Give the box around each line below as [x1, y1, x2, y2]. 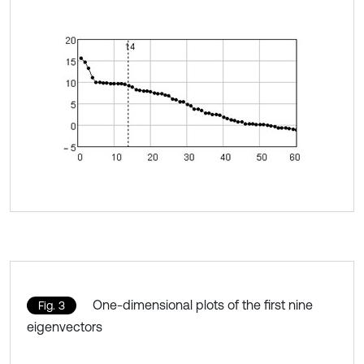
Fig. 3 [38, 298, 65, 312]
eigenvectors [27, 318, 102, 334]
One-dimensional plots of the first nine [93, 297, 313, 312]
